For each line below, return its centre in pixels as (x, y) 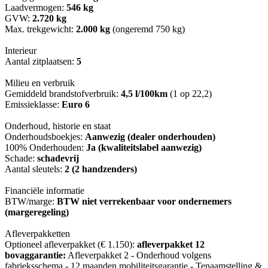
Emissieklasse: (33, 105)
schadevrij (58, 159)
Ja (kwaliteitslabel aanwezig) (144, 148)
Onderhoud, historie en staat (58, 126)
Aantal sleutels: (35, 169)
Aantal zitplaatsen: (41, 62)
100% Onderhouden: (45, 148)
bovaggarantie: (35, 255)
